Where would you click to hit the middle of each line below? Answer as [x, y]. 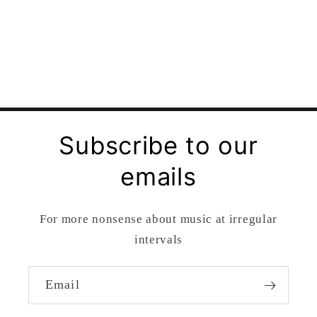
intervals [158, 240]
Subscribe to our [158, 146]
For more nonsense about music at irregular [158, 219]
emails [158, 177]
